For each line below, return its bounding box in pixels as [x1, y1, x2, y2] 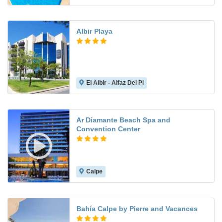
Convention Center [76, 125, 140, 133]
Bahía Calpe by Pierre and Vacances [76, 205, 198, 213]
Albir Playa [76, 27, 112, 36]
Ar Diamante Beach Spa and [76, 116, 170, 124]
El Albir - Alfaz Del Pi [86, 79, 144, 87]
